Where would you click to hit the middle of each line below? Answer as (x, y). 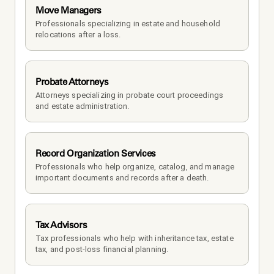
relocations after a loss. (78, 34)
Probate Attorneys (72, 81)
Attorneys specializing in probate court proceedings (130, 95)
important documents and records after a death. (122, 177)
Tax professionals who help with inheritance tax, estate (135, 238)
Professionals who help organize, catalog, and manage (135, 166)
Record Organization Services (96, 153)
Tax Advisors (61, 224)
